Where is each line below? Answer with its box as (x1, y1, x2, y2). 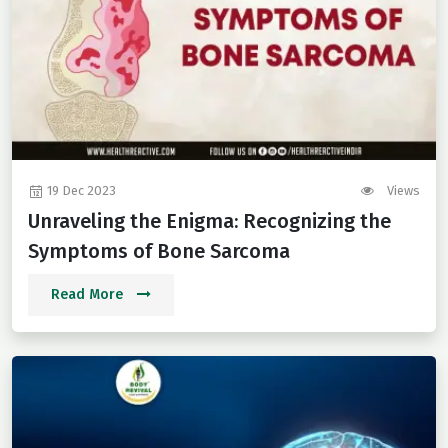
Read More (51, 286, 127, 304)
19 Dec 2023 (44, 183, 116, 199)
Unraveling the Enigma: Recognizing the (28, 209, 391, 234)
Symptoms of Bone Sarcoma (28, 239, 290, 264)
